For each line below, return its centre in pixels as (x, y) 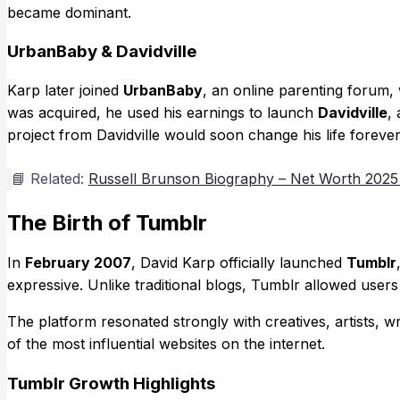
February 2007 (78, 262)
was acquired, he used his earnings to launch (162, 113)
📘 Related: (50, 179)
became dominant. (69, 12)
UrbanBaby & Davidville (102, 52)
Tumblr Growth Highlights (111, 383)
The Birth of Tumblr (107, 223)
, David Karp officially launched (239, 262)
